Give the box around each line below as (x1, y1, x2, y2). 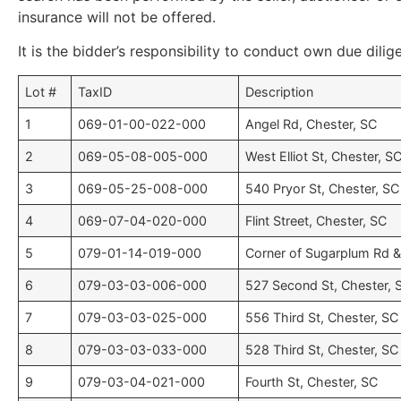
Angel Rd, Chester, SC (245, 115, 378, 132)
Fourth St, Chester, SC (245, 373, 379, 389)
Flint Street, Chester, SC (245, 212, 388, 228)
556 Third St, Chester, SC (245, 309, 399, 325)
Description (245, 83, 314, 99)
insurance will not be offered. (18, 7, 220, 26)
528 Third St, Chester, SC (245, 341, 399, 357)
